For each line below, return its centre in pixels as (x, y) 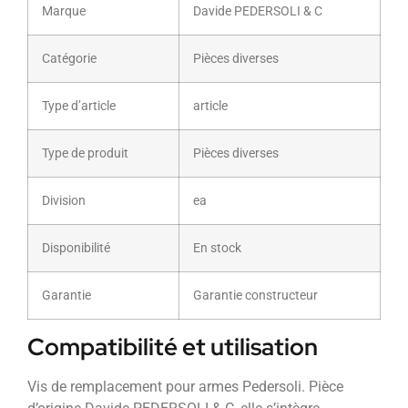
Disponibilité (76, 248)
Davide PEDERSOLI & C (258, 11)
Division (64, 200)
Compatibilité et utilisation (173, 347)
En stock (217, 248)
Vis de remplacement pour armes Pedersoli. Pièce (185, 386)
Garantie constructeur (255, 295)
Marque (64, 11)
